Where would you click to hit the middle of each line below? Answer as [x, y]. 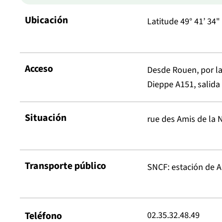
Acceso [39, 69]
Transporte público [65, 166]
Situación [46, 118]
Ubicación [46, 21]
